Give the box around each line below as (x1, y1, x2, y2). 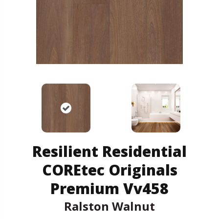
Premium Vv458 (50, 178, 169, 198)
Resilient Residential (32, 141, 187, 161)
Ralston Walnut (64, 197, 155, 214)
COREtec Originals (42, 159, 177, 180)
